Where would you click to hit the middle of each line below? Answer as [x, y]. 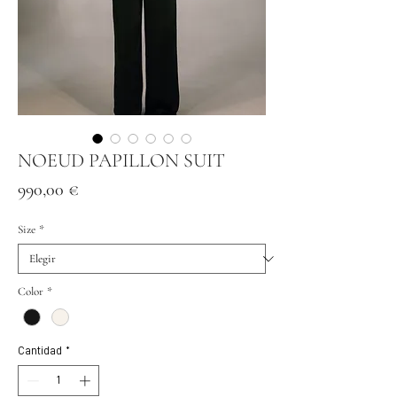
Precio [100, 189]
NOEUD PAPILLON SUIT [121, 161]
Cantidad [40, 350]
